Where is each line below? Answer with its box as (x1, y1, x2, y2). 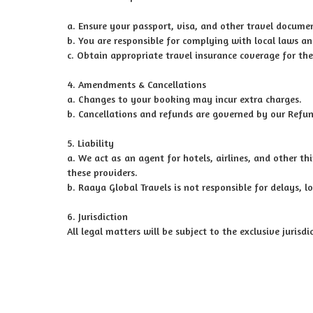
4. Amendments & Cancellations (67, 78, 206, 90)
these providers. (67, 166, 138, 178)
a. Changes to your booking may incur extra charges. (67, 93, 302, 105)
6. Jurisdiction (67, 210, 128, 222)
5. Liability (67, 137, 114, 149)
